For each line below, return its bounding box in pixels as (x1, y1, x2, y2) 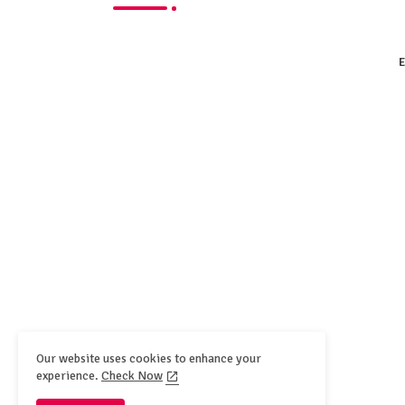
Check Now (101, 367, 163, 383)
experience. (36, 367, 101, 383)
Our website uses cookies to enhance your (36, 350, 261, 366)
